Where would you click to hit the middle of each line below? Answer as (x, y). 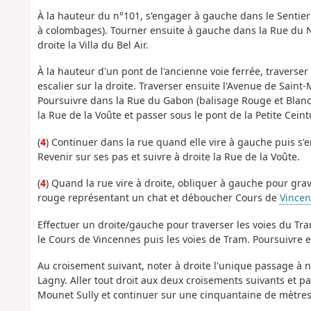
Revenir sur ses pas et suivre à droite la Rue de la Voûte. (168, 156)
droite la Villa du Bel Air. (93, 44)
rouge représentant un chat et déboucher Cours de (158, 198)
